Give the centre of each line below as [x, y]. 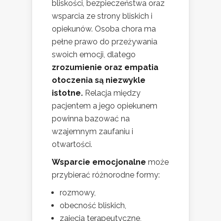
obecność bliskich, [93, 205]
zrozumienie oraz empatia [105, 67]
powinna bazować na [91, 118]
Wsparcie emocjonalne [99, 162]
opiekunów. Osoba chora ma [104, 29]
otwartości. [72, 144]
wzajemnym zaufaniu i [92, 131]
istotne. [67, 93]
